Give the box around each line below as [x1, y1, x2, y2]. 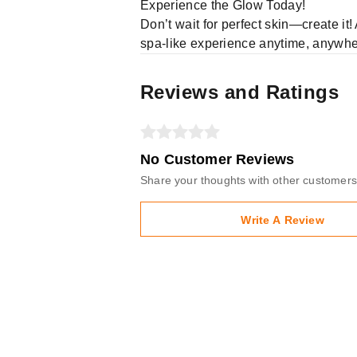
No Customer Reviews [140, 151, 295, 167]
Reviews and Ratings [140, 81, 339, 103]
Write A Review [241, 214, 324, 226]
